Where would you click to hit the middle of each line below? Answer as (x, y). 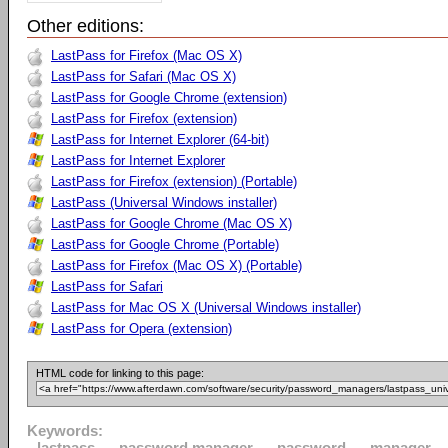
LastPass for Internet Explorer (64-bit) (160, 139)
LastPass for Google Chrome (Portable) (165, 244)
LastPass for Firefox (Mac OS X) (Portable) (176, 265)
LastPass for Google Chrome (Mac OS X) (171, 223)
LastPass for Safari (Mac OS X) (143, 76)
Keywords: (65, 430)
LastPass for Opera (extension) (141, 328)
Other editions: (85, 26)
